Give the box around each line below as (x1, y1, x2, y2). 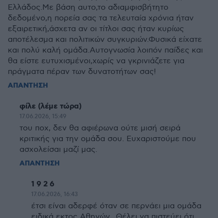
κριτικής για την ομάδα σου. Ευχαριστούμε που (19, 134, 196, 144)
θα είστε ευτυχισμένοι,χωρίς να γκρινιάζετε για (8, 56, 184, 66)
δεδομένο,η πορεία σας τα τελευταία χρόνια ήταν (8, 14, 194, 23)
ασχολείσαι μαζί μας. (19, 145, 97, 154)
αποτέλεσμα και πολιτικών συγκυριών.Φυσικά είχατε (8, 35, 202, 44)
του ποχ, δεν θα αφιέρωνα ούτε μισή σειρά (19, 124, 181, 133)
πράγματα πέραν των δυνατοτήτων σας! (8, 67, 156, 76)
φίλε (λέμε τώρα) (19, 101, 81, 111)
